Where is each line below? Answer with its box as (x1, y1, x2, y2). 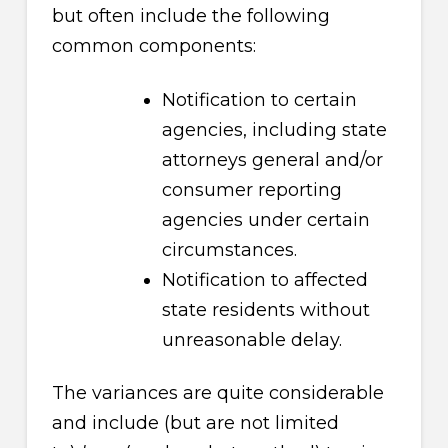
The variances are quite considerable (51, 382, 384, 405)
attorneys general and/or (161, 148, 383, 171)
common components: (51, 34, 256, 57)
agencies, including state (161, 118, 387, 141)
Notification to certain (161, 88, 357, 111)
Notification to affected (161, 268, 368, 291)
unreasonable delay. (161, 328, 342, 351)
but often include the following (51, 4, 330, 27)
